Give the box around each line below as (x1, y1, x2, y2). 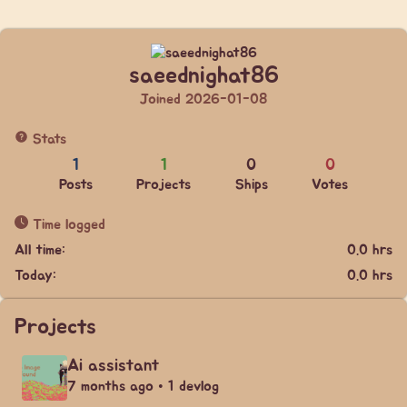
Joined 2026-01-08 (140, 92, 267, 106)
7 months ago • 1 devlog (67, 379, 219, 393)
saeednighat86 (128, 65, 279, 87)
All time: (15, 243, 65, 257)
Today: (15, 268, 56, 283)
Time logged (28, 217, 105, 232)
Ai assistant (67, 357, 160, 374)
